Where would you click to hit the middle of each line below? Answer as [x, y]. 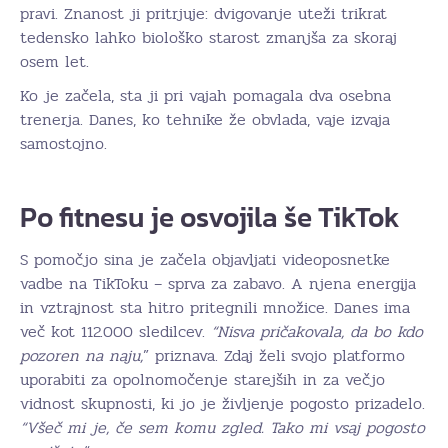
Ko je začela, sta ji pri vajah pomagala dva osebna [205, 96]
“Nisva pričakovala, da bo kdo [317, 332]
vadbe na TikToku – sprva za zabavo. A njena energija [218, 284]
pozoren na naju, [81, 356]
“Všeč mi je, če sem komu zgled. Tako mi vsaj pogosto [222, 428]
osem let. [54, 62]
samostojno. [63, 144]
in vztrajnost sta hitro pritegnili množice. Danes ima [215, 308]
